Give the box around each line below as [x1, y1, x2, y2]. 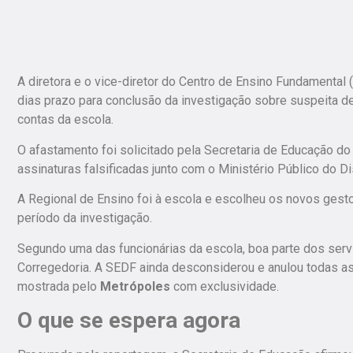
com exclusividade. [173, 278, 279, 294]
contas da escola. [17, 112, 113, 128]
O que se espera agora [17, 307, 240, 333]
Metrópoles [97, 278, 173, 294]
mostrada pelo [17, 278, 97, 294]
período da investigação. [17, 210, 152, 226]
